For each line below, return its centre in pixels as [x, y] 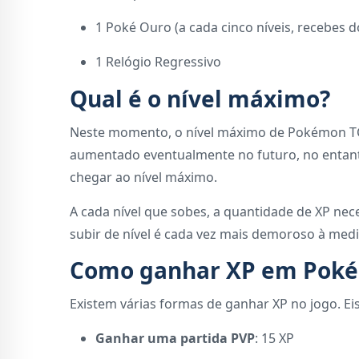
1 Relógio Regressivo [158, 62]
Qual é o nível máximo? [200, 99]
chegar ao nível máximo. [143, 177]
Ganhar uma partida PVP [175, 339]
